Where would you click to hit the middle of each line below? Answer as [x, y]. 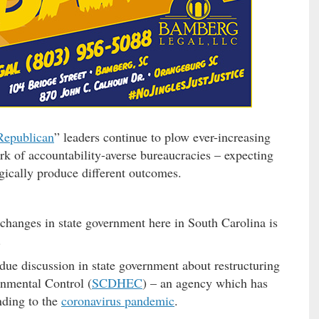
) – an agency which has [205, 283]
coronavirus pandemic [118, 301]
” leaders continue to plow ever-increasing [162, 137]
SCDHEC [117, 283]
